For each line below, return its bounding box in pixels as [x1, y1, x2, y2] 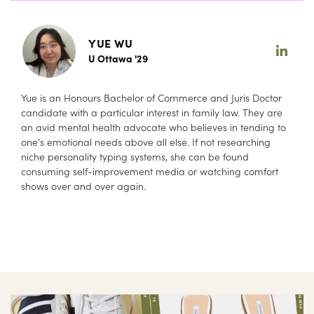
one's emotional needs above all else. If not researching [21, 134, 271, 149]
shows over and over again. [21, 178, 146, 193]
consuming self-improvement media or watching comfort [21, 163, 278, 178]
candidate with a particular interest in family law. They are [21, 104, 282, 119]
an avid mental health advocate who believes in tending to [21, 119, 286, 134]
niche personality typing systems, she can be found [21, 149, 249, 163]
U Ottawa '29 [88, 50, 148, 65]
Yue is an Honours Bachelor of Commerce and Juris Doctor [21, 90, 282, 104]
